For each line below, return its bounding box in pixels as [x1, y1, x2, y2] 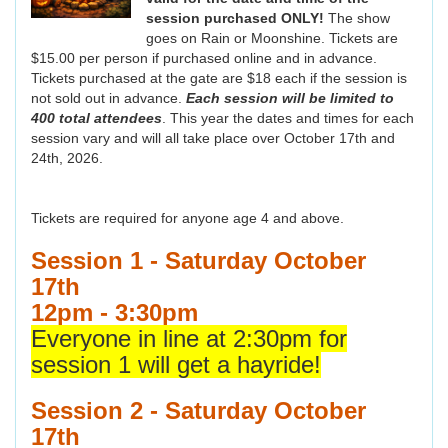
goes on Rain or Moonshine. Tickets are [145, 30, 398, 47]
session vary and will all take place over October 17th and [31, 130, 395, 147]
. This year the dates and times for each [162, 110, 414, 127]
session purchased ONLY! [145, 10, 328, 27]
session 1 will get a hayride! [31, 351, 321, 379]
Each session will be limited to [186, 90, 394, 107]
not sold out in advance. [31, 90, 186, 107]
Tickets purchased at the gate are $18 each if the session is [31, 70, 407, 87]
